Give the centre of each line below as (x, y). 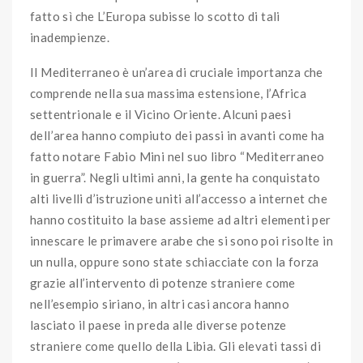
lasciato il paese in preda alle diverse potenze (158, 325)
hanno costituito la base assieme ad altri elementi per (181, 220)
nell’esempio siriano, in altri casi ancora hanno (160, 304)
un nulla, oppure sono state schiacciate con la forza (175, 262)
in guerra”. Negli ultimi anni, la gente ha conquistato (175, 178)
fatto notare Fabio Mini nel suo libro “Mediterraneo (177, 157)
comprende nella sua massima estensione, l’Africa (169, 94)
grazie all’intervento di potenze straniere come (163, 283)
